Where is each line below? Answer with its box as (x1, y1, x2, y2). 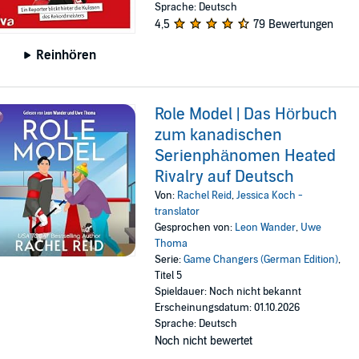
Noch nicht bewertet (155, 334, 253, 349)
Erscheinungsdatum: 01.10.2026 (155, 301, 301, 315)
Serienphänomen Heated (155, 147, 337, 167)
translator (155, 205, 200, 219)
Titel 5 (155, 269, 183, 283)
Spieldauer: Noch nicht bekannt (155, 285, 302, 299)
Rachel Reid (177, 189, 232, 203)
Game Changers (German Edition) (184, 253, 339, 267)
